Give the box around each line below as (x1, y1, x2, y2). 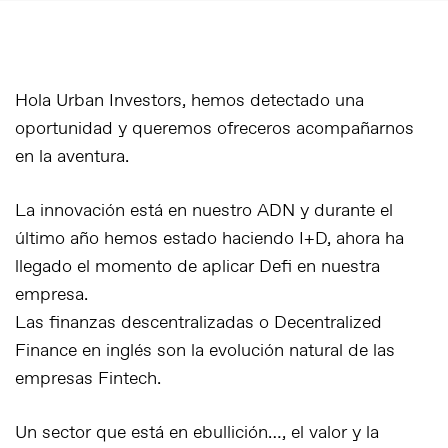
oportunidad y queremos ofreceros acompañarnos (15, 117, 414, 141)
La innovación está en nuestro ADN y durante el (15, 199, 393, 223)
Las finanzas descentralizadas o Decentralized (15, 311, 382, 335)
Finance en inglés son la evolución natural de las (15, 339, 395, 363)
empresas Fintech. (15, 367, 161, 391)
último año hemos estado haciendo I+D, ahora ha (15, 227, 404, 251)
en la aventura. (15, 145, 129, 169)
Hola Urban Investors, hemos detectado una (15, 89, 364, 113)
